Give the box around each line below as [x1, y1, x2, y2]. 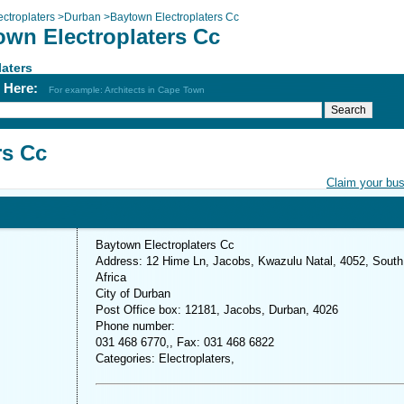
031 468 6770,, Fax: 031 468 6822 [96, 335, 274, 349]
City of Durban [96, 287, 170, 300]
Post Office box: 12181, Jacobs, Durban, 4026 [96, 303, 338, 317]
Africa [96, 271, 126, 284]
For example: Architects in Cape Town [49, 85, 205, 95]
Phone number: [96, 319, 175, 333]
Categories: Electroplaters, [96, 352, 234, 365]
